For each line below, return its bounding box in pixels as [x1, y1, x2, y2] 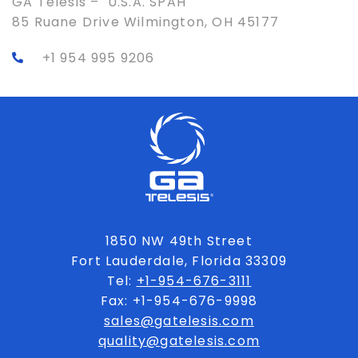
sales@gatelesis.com [104, 311, 254, 330]
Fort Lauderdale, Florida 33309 [71, 251, 287, 270]
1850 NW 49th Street [105, 231, 253, 250]
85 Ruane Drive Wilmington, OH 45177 [12, 12, 279, 31]
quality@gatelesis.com [97, 331, 261, 350]
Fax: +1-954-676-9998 [100, 291, 258, 310]
